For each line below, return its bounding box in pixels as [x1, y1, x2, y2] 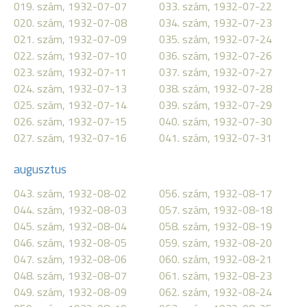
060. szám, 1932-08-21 [159, 251, 272, 267]
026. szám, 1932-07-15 [14, 113, 127, 130]
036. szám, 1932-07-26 [159, 47, 272, 64]
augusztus [14, 160, 66, 178]
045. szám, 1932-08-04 [14, 218, 127, 234]
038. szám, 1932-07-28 [159, 80, 272, 97]
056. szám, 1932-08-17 [159, 185, 272, 201]
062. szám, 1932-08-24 [159, 284, 272, 300]
